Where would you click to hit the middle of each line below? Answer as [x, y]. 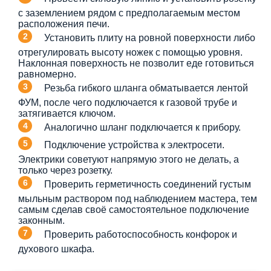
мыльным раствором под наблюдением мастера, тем [138, 199]
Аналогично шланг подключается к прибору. [142, 127]
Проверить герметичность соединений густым [148, 184]
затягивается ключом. [67, 114]
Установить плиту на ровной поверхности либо [150, 38]
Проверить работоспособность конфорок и [141, 234]
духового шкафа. [56, 249]
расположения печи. [64, 24]
